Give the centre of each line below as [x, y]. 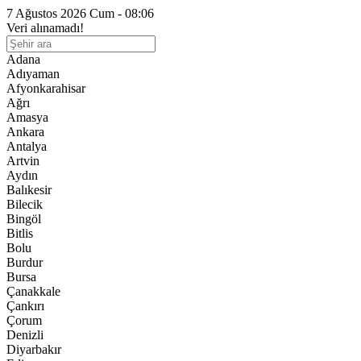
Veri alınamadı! [45, 28]
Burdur [25, 262]
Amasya [27, 117]
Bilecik [25, 204]
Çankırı [25, 306]
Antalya [27, 146]
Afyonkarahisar [46, 88]
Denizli [25, 335]
